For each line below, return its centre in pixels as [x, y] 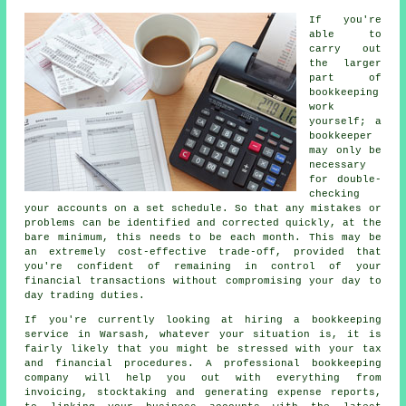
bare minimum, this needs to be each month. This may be [203, 238]
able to [345, 35]
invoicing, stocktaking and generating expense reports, [203, 393]
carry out [345, 49]
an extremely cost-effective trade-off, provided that [203, 252]
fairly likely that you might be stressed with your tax [203, 349]
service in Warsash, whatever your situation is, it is [203, 335]
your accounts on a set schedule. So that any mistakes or [203, 209]
